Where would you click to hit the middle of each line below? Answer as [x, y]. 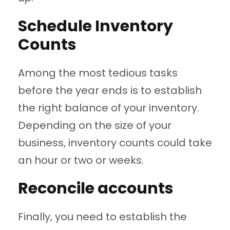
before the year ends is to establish [110, 91]
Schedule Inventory [95, 26]
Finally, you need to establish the [102, 217]
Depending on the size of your [95, 126]
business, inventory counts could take [115, 143]
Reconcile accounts [96, 189]
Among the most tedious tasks [98, 73]
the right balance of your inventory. [109, 108]
